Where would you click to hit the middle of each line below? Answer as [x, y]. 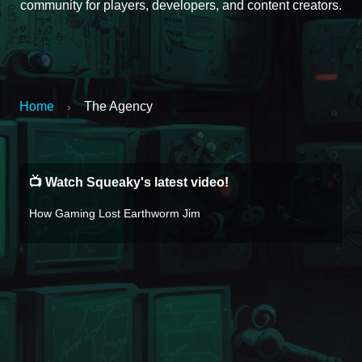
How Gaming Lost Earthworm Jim [115, 213]
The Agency [118, 106]
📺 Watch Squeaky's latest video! [129, 182]
